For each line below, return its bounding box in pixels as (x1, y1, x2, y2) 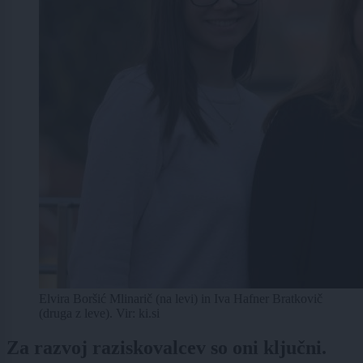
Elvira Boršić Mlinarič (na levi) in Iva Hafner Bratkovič (39, 292, 322, 306)
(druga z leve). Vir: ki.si (39, 306, 160, 321)
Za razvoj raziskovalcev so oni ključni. (6, 337, 327, 359)
